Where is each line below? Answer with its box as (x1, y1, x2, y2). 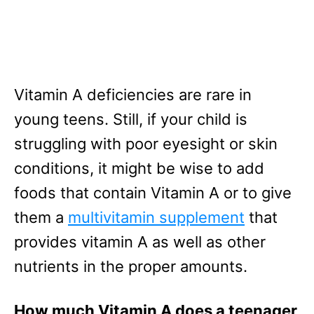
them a (14, 208, 68, 227)
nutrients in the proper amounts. (14, 257, 247, 276)
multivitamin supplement (68, 208, 245, 227)
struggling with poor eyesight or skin (14, 135, 278, 153)
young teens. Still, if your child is (14, 110, 247, 129)
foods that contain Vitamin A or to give (14, 184, 292, 203)
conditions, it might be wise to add (14, 159, 264, 178)
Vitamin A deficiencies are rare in (14, 86, 252, 104)
